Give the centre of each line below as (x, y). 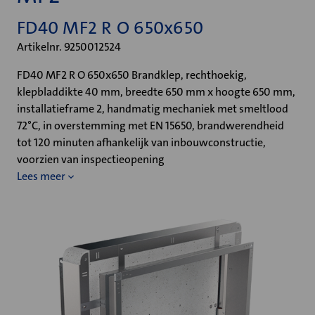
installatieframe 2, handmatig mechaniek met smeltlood (153, 109)
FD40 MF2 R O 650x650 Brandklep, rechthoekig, (132, 75)
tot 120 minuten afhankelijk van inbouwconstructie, (141, 142)
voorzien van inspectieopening (91, 159)
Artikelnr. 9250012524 (69, 47)
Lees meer (41, 176)
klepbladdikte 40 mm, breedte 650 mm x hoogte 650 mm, (156, 92)
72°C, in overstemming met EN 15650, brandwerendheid (150, 126)
